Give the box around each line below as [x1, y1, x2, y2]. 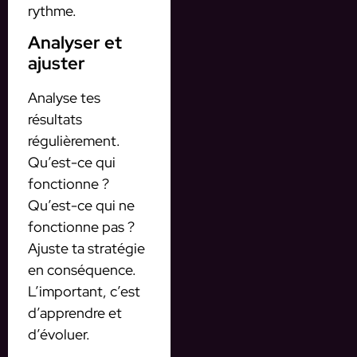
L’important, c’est [28, 282, 140, 301]
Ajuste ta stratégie [28, 239, 145, 258]
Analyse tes [28, 88, 100, 108]
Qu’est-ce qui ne [28, 196, 135, 215]
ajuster [28, 52, 85, 76]
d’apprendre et [28, 304, 122, 323]
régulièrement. [28, 131, 120, 151]
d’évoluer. [28, 325, 90, 344]
